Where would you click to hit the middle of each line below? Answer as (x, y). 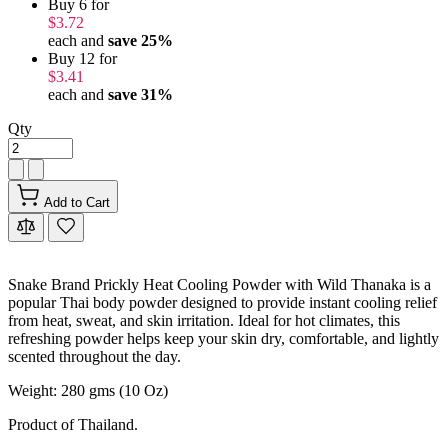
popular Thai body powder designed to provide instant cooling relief (222, 302)
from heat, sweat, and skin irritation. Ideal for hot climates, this (204, 320)
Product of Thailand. (73, 424)
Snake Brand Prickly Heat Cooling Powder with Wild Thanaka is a (219, 284)
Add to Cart (77, 202)
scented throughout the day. (94, 356)
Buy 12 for (82, 58)
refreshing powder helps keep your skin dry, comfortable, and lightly (223, 338)
